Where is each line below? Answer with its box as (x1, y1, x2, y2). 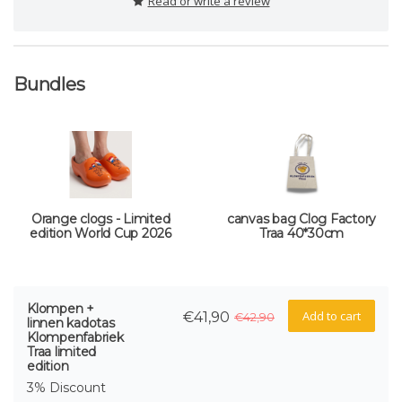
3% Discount (27, 380, 106, 397)
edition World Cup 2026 (30, 225, 171, 242)
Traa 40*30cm (259, 225, 344, 242)
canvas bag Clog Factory (226, 211, 377, 228)
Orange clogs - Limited (31, 211, 170, 228)
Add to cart (301, 308, 361, 325)
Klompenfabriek (27, 329, 124, 346)
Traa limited (27, 344, 96, 361)
